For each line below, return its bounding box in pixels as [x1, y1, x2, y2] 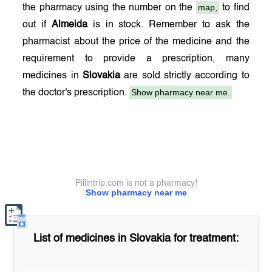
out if [22, 20, 52, 30]
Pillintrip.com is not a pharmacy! [75, 179, 197, 188]
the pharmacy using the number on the [22, 3, 196, 13]
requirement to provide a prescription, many [22, 54, 250, 64]
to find [219, 3, 250, 13]
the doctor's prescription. [22, 88, 130, 98]
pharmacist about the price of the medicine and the [22, 37, 250, 47]
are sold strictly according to [120, 71, 250, 81]
